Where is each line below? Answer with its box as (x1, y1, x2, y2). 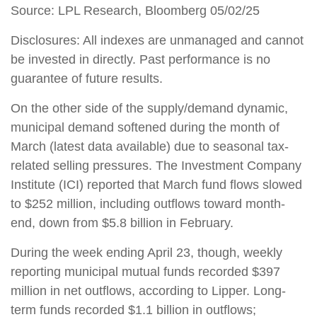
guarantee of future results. (11, 71, 163, 86)
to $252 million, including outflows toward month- (11, 196, 285, 211)
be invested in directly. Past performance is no (11, 52, 270, 67)
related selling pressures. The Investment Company (11, 158, 301, 173)
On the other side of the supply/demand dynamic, (11, 100, 288, 115)
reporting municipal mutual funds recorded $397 (11, 264, 280, 279)
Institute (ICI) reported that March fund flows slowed (11, 177, 302, 192)
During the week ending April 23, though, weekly (11, 245, 282, 260)
